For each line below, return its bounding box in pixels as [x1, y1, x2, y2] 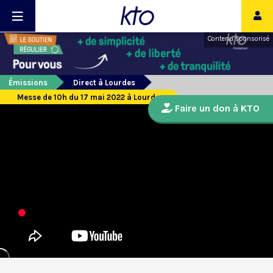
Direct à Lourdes [73, 78, 135, 88]
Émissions [9, 78, 48, 88]
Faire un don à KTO [172, 102, 260, 115]
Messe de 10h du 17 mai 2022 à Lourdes [17, 93, 164, 102]
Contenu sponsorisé [208, 35, 269, 43]
